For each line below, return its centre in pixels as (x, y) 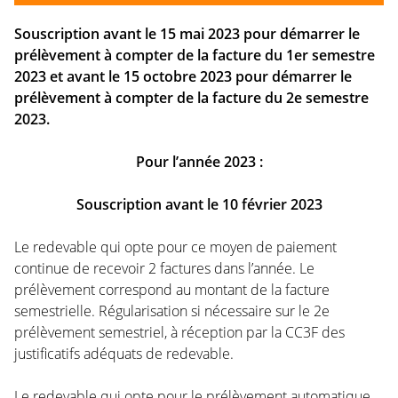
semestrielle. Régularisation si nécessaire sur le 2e (172, 310)
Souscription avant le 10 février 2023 (199, 204)
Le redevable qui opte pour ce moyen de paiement (175, 247)
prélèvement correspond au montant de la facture (172, 289)
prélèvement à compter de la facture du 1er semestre (195, 55)
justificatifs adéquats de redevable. (124, 353)
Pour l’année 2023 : (199, 161)
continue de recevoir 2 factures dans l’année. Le (164, 268)
